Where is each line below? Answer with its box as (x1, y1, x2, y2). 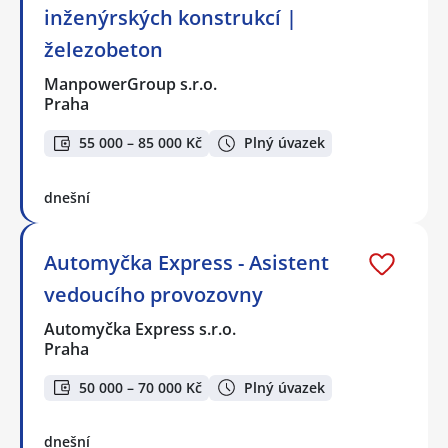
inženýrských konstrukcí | (44, 3, 297, 31)
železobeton (44, 35, 163, 63)
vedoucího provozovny (44, 280, 263, 308)
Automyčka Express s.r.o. (44, 317, 238, 340)
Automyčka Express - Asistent (44, 248, 329, 276)
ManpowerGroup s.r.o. (44, 72, 219, 95)
